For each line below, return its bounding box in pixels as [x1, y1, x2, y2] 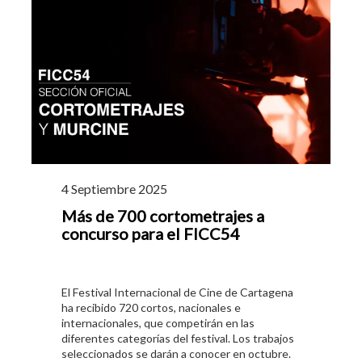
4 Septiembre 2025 [61, 180, 167, 196]
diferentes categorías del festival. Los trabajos [61, 331, 294, 346]
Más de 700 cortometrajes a [61, 205, 264, 225]
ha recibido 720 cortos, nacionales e [61, 301, 241, 315]
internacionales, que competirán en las [61, 316, 255, 330]
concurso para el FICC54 [61, 223, 240, 243]
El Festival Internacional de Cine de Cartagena [61, 285, 293, 300]
